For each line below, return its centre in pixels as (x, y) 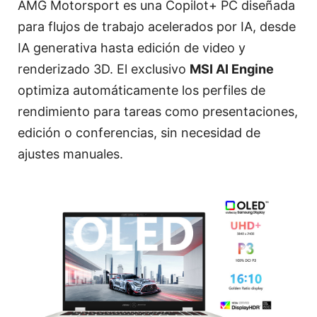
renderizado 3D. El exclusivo (104, 69)
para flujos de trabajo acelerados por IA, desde (157, 27)
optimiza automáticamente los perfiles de (142, 91)
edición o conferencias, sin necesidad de (139, 133)
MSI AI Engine (232, 69)
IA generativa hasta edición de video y (132, 48)
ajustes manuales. (70, 154)
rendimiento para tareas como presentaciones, (158, 112)
